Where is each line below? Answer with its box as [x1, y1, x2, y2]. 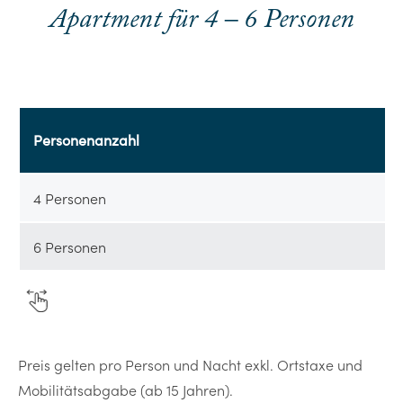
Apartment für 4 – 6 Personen [49, 6, 354, 34]
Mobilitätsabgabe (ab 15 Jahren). [18, 380, 233, 399]
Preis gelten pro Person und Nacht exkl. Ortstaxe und [18, 354, 363, 374]
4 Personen [33, 188, 106, 208]
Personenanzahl [33, 130, 139, 149]
